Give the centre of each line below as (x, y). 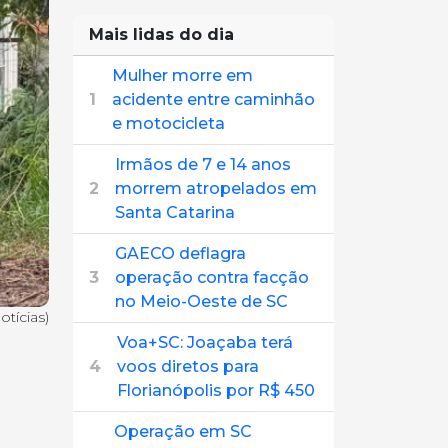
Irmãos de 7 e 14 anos (203, 164)
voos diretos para (188, 366)
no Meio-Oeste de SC (201, 301)
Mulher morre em (182, 75)
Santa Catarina (175, 212)
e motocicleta (168, 123)
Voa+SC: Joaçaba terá (205, 342)
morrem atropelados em (216, 188)
